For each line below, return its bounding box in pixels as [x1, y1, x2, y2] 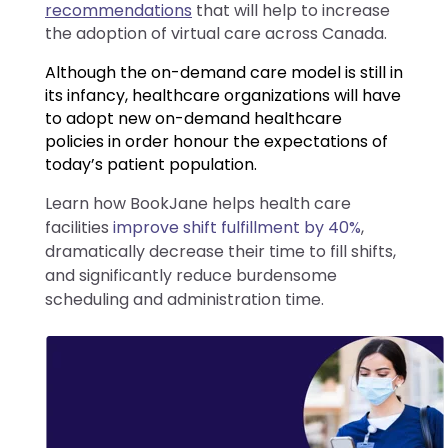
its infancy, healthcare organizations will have [45, 83, 401, 107]
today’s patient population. [45, 152, 257, 176]
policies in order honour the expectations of [45, 129, 388, 153]
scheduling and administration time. [45, 287, 324, 311]
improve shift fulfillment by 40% [113, 215, 361, 239]
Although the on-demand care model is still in [45, 60, 403, 84]
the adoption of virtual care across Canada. [45, 21, 387, 45]
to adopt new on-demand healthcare [45, 106, 342, 130]
